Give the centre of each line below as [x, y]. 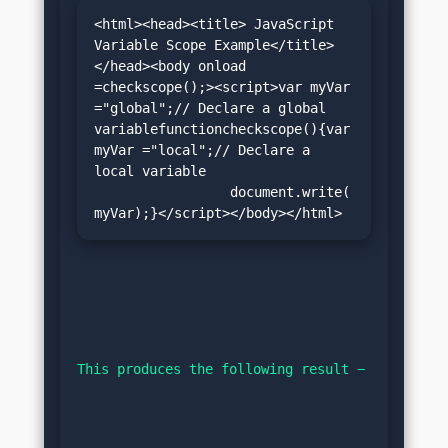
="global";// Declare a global [209, 107]
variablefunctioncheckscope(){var [221, 128]
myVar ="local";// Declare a [201, 149]
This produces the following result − [221, 369]
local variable [149, 170]
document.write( [157, 191]
